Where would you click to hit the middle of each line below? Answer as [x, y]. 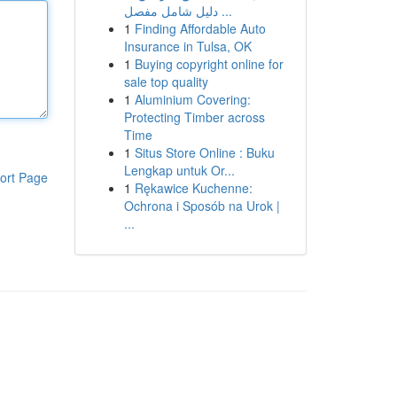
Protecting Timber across [194, 117]
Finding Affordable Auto [200, 28]
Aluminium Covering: [192, 99]
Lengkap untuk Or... [179, 170]
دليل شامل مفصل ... [225, 11]
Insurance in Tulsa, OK [187, 46]
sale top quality [166, 82]
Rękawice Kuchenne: [193, 188]
